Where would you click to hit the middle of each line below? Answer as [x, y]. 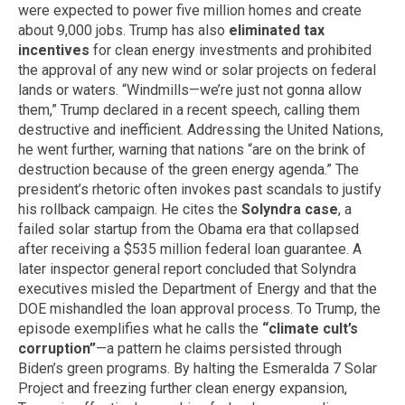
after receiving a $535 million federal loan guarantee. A [190, 249]
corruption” [57, 348]
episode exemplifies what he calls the [140, 328]
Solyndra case [290, 209]
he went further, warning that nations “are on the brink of [192, 149]
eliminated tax [277, 30]
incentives [54, 50]
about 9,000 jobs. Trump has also [123, 30]
